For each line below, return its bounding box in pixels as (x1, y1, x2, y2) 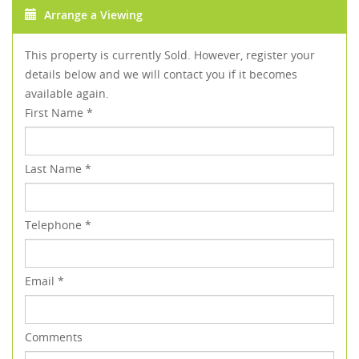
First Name (25, 105, 87, 121)
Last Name (25, 161, 85, 177)
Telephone (25, 217, 85, 233)
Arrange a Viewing (41, 7, 143, 23)
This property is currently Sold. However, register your (25, 47, 315, 63)
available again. (25, 86, 109, 102)
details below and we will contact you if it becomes (25, 67, 297, 83)
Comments (25, 329, 83, 345)
